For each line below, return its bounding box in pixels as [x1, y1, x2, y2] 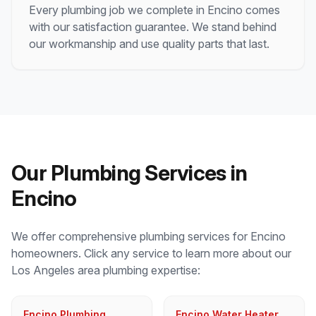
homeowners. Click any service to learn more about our [11, 246, 291, 260]
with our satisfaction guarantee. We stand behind [29, 20, 276, 34]
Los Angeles [11, 263, 75, 277]
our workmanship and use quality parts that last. [29, 37, 269, 51]
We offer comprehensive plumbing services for [11, 229, 250, 243]
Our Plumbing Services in [11, 160, 247, 186]
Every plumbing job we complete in [29, 3, 207, 17]
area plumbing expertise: [75, 263, 200, 277]
